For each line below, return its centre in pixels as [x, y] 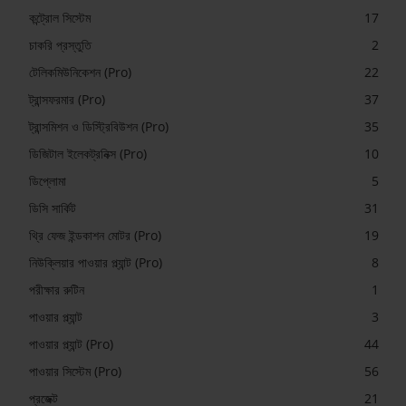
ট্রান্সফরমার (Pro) [67, 99]
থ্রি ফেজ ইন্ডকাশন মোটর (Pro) [95, 235]
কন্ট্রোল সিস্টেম [60, 17]
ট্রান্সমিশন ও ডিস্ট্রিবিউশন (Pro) [99, 126]
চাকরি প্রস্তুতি [60, 44]
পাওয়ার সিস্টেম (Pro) [75, 371]
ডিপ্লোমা [48, 180]
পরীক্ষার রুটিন [57, 289]
